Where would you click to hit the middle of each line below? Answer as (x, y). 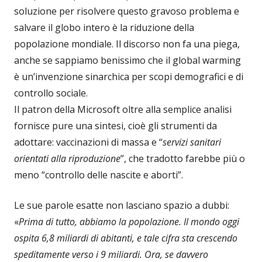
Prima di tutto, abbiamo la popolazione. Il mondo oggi (129, 221)
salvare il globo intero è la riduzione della (104, 27)
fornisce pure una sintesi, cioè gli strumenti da (116, 125)
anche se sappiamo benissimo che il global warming (127, 60)
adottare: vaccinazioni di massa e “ (88, 142)
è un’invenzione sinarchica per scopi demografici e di (129, 76)
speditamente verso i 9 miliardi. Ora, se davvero (111, 254)
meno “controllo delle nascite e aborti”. (99, 175)
